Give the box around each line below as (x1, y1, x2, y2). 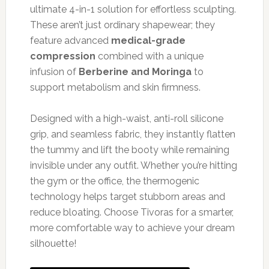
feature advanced (29, 35, 111, 47)
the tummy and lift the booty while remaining (29, 144, 229, 156)
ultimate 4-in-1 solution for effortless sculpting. (29, 4, 236, 16)
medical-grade (110, 35, 186, 47)
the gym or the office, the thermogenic (29, 175, 199, 187)
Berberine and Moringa (78, 66, 192, 78)
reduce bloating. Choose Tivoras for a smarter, (29, 207, 234, 219)
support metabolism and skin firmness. (29, 82, 201, 94)
